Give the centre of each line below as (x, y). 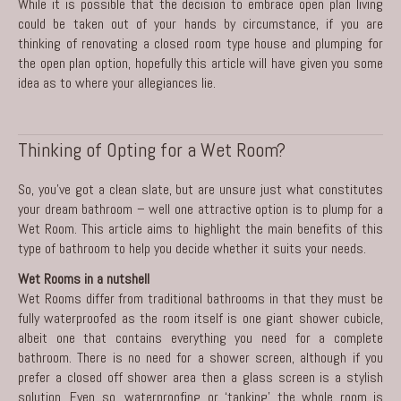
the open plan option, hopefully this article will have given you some (200, 63)
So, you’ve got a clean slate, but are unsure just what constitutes (200, 189)
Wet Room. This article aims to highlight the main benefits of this (200, 228)
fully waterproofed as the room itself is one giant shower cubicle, (200, 318)
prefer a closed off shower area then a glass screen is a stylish (200, 377)
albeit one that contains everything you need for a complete (200, 337)
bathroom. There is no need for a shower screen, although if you (200, 357)
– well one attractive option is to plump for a (258, 209)
